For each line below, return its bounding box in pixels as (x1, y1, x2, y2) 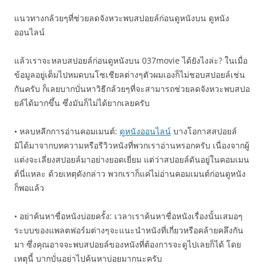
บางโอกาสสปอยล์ (171, 126, 237, 137)
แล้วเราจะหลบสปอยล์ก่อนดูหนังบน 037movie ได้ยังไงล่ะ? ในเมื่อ (14, 55, 247, 66)
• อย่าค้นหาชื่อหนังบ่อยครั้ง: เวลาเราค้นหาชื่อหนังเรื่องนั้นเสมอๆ (14, 210, 243, 222)
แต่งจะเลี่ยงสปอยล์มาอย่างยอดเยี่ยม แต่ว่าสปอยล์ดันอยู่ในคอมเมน (14, 154, 249, 165)
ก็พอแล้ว (14, 182, 44, 193)
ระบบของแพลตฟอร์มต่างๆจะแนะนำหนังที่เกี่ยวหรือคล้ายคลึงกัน (14, 225, 243, 236)
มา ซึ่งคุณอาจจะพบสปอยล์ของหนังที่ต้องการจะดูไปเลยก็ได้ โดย (14, 239, 241, 250)
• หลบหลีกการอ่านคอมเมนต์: (14, 126, 120, 137)
